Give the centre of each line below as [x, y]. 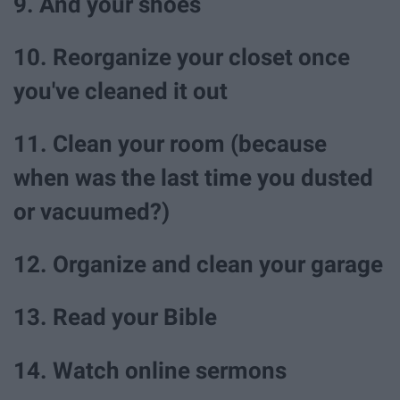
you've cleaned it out [121, 91]
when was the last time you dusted [193, 178]
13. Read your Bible [115, 317]
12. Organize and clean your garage [198, 265]
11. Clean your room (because [170, 144]
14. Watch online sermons [150, 370]
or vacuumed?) [92, 212]
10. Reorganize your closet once [182, 57]
